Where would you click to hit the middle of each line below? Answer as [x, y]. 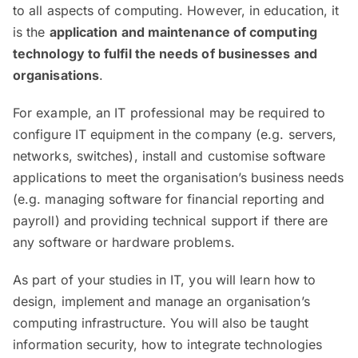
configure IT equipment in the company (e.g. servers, [175, 134]
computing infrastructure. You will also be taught [161, 322]
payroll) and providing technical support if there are [171, 220]
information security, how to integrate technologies [168, 344]
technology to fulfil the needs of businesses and [165, 53]
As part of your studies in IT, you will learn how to [165, 279]
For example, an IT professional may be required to [169, 112]
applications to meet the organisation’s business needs [179, 177]
